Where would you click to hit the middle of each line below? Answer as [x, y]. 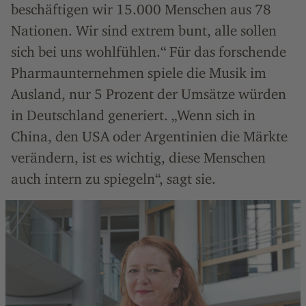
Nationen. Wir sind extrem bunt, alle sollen [144, 30]
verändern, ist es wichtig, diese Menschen [138, 157]
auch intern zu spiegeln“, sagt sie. [113, 179]
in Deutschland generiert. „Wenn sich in [133, 115]
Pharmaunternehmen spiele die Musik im [139, 73]
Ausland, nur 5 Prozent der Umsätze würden [149, 94]
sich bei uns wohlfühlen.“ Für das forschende [149, 52]
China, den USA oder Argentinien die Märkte [149, 136]
